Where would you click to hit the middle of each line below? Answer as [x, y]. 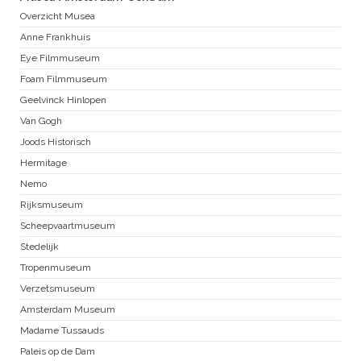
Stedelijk [39, 246]
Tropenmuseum [56, 267]
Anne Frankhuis [55, 37]
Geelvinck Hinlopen [63, 100]
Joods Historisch [56, 141]
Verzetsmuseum [58, 288]
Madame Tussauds [62, 330]
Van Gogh [41, 120]
